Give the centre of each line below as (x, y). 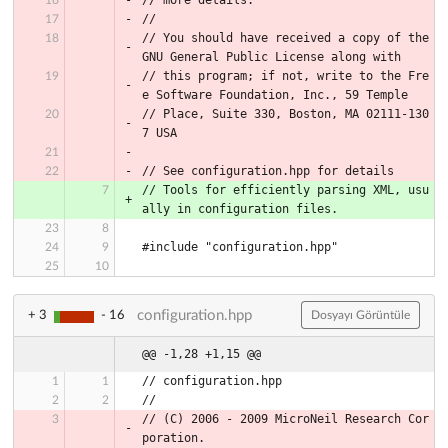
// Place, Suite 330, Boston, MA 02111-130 (285, 113)
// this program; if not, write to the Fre (285, 75)
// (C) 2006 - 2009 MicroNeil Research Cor (285, 418)
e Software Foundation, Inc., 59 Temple (275, 94)
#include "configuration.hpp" (240, 246)
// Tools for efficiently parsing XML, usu (285, 189)
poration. (173, 437)
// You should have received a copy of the (285, 37)
